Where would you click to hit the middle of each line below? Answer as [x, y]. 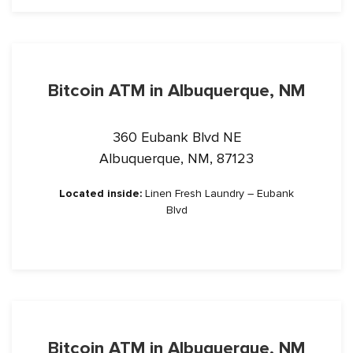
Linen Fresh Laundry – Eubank [218, 193]
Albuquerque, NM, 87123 [176, 158]
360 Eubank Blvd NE [176, 137]
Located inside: [100, 193]
